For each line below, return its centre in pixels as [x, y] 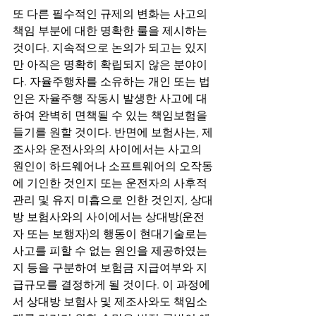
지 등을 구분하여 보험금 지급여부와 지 [110, 268]
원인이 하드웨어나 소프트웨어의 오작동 [113, 166]
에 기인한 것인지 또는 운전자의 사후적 [111, 183]
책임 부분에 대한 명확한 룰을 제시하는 [111, 31]
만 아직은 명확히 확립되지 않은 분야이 [110, 65]
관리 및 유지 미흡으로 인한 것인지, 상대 [113, 200]
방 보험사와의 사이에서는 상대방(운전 [109, 217]
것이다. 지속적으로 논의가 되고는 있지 [110, 48]
